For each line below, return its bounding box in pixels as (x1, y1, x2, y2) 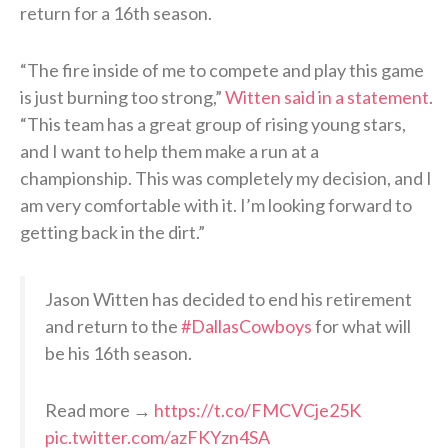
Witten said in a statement (225, 85, 429, 108)
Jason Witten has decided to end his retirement (45, 287, 412, 310)
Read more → (45, 398, 154, 421)
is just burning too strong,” (20, 85, 225, 108)
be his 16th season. (45, 341, 192, 364)
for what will (312, 314, 411, 337)
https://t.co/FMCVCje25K (154, 398, 361, 421)
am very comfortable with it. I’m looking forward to (20, 193, 412, 216)
